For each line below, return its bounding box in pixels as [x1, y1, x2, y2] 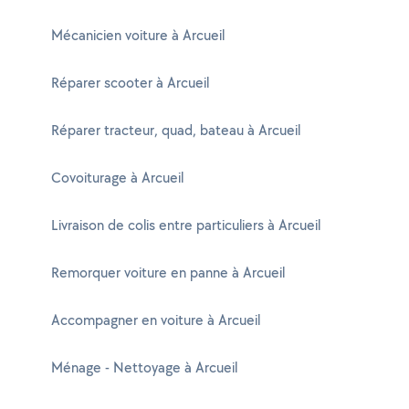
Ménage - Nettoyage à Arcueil [51, 358, 237, 377]
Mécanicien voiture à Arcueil [51, 26, 225, 45]
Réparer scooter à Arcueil [51, 73, 209, 92]
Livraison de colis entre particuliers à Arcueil [51, 215, 320, 235]
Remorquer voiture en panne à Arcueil [51, 263, 285, 282]
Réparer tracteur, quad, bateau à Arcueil [51, 121, 300, 140]
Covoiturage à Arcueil [51, 168, 184, 187]
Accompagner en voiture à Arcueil [51, 310, 260, 330]
